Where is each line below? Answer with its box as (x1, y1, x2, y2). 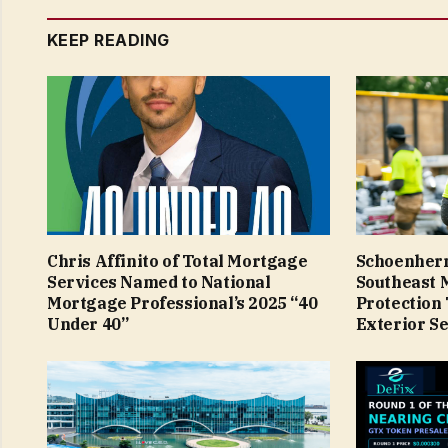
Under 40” (47, 314, 129, 335)
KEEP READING (47, 30, 170, 51)
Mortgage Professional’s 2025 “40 (47, 293, 318, 314)
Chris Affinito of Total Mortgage (47, 251, 308, 272)
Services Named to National (47, 272, 271, 293)
